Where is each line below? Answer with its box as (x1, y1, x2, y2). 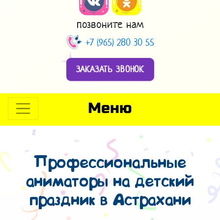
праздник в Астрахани (29, 192, 191, 209)
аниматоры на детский (26, 173, 194, 191)
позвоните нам (77, 16, 143, 31)
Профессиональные (34, 154, 186, 172)
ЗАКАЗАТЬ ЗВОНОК (76, 63, 144, 75)
